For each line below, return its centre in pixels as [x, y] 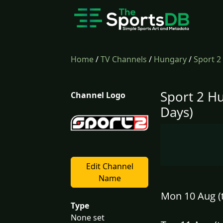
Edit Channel [110, 166]
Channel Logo [98, 95]
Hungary [170, 59]
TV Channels [124, 59]
